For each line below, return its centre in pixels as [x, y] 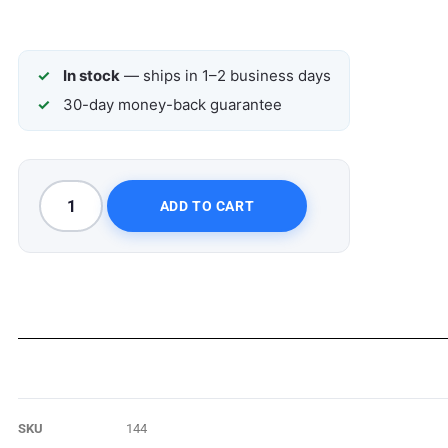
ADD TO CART [207, 206]
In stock [91, 75]
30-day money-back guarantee [172, 104]
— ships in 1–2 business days [225, 75]
